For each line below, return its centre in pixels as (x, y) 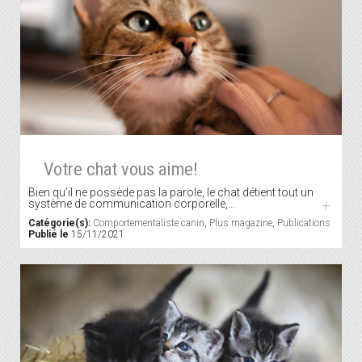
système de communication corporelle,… (132, 204)
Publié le (48, 235)
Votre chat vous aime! (120, 169)
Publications (304, 223)
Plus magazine (241, 223)
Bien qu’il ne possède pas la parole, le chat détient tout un (171, 193)
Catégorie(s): (59, 223)
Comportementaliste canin (149, 223)
